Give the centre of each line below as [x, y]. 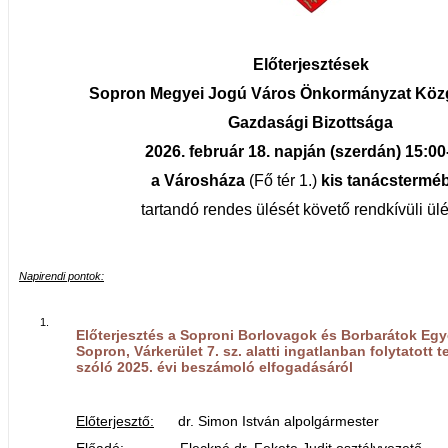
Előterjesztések [310, 64]
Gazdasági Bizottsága [310, 122]
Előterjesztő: [115, 420]
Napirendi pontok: [61, 275]
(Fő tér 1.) [283, 180]
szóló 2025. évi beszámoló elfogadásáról [214, 366]
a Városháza [200, 180]
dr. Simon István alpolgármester [266, 420]
